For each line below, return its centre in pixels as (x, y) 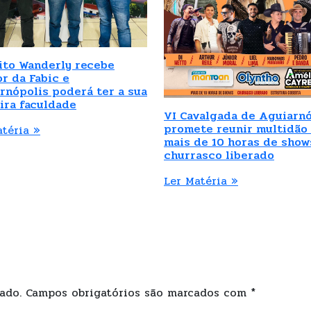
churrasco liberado (219, 155)
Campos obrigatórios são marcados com (138, 293)
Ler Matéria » (201, 181)
